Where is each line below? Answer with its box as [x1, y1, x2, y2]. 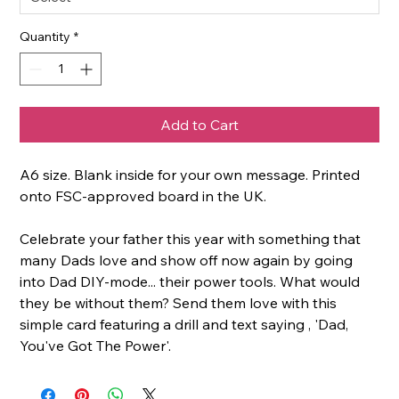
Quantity [20, 28, 71, 45]
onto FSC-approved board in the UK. [20, 186, 267, 205]
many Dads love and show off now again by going [20, 250, 354, 269]
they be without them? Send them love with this [20, 293, 338, 312]
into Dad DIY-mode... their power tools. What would [20, 272, 361, 290]
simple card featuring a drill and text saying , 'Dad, [20, 314, 349, 333]
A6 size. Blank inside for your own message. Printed [20, 165, 361, 183]
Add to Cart [160, 115, 239, 134]
